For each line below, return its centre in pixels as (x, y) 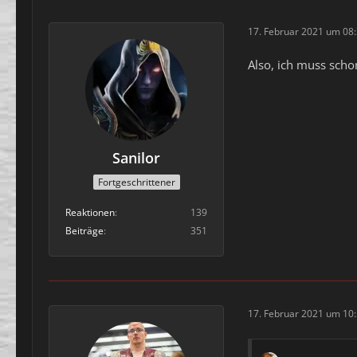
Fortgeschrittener (136, 182)
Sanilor (136, 158)
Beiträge (84, 230)
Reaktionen (90, 212)
